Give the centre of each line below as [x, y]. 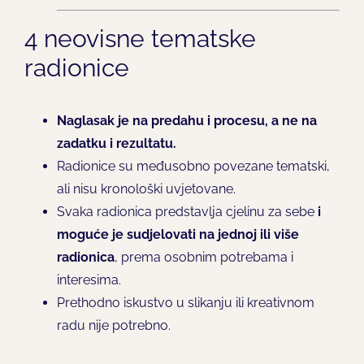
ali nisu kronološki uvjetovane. [146, 188]
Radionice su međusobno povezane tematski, [193, 166]
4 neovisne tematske [140, 38]
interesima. [89, 279]
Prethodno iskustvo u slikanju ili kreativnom [185, 302]
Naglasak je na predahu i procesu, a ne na [186, 120]
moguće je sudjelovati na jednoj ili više [178, 234]
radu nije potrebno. [113, 325]
